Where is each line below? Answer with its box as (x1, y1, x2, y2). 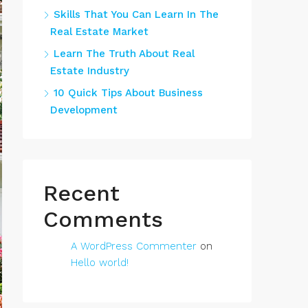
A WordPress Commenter (71, 240, 197, 252)
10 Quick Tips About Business (54, 87, 203, 99)
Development (50, 104, 118, 116)
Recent (43, 180, 120, 206)
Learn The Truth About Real (54, 47, 195, 60)
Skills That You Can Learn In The (54, 8, 219, 21)
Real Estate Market (50, 25, 148, 38)
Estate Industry (50, 65, 129, 77)
